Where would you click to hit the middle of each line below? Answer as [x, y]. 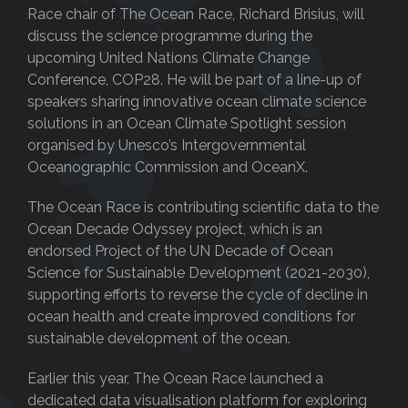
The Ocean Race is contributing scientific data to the [203, 208]
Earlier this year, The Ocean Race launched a [175, 379]
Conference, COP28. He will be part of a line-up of [194, 80]
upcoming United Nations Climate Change [168, 58]
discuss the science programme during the [170, 36]
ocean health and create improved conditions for [191, 317]
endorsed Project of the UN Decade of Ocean [180, 251]
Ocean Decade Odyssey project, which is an [175, 229]
